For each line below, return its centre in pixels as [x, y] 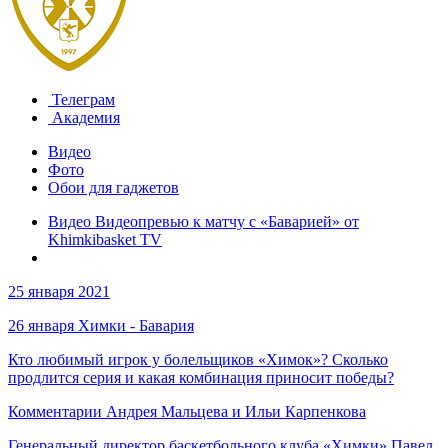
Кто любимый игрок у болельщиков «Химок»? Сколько [198, 359]
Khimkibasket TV [105, 239]
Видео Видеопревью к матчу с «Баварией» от [203, 221]
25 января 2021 [59, 291]
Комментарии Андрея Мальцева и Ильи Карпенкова [187, 411]
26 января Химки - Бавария [101, 325]
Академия [84, 117]
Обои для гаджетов [113, 187]
